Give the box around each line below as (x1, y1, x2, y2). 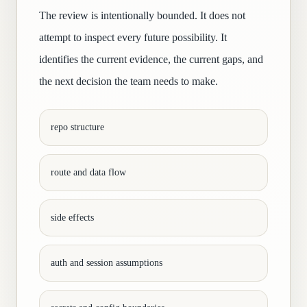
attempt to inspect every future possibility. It (39, 32, 227, 43)
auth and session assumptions (51, 258, 162, 268)
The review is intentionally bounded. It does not (39, 10, 245, 21)
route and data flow (51, 167, 126, 177)
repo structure (51, 122, 104, 132)
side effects (51, 212, 94, 223)
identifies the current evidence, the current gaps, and (39, 53, 263, 65)
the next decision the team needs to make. (39, 75, 218, 87)
